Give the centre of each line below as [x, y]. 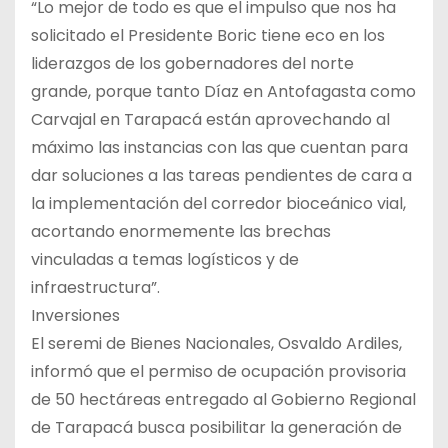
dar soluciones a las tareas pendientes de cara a [221, 176]
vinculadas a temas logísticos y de [165, 260]
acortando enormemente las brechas [181, 232]
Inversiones [75, 316]
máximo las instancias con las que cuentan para [219, 148]
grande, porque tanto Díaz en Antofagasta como [223, 92]
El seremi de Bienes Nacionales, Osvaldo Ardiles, [216, 344]
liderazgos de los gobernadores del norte [192, 64]
